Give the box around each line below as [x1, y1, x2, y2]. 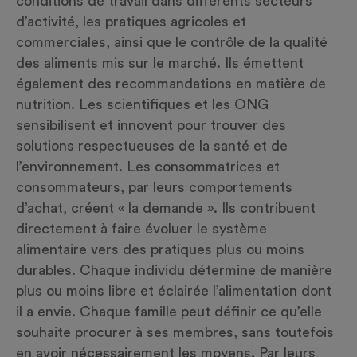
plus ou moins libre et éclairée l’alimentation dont [16, 284, 331, 299]
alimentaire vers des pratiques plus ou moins [16, 242, 304, 257]
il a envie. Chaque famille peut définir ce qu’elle [16, 304, 322, 320]
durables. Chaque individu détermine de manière [16, 263, 332, 278]
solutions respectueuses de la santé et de [16, 139, 288, 154]
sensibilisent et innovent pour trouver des [16, 118, 286, 133]
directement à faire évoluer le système [16, 222, 267, 237]
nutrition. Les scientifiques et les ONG [16, 97, 269, 112]
